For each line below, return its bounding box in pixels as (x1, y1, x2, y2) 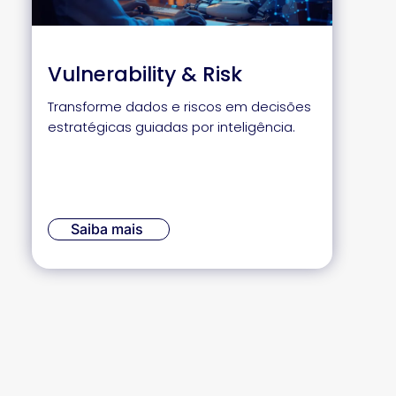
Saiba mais (71, 220, 143, 238)
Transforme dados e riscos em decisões (48, 97, 311, 116)
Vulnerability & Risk (48, 60, 242, 88)
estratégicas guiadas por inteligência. (48, 118, 295, 136)
